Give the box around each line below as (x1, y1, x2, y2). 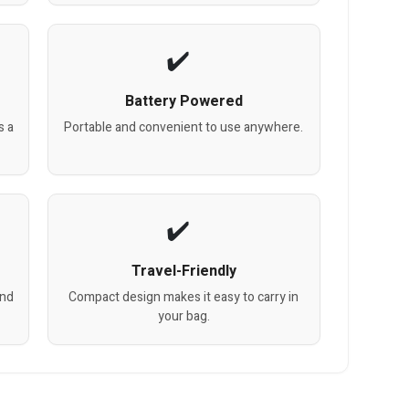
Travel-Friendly (131, 260, 236, 283)
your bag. (157, 307, 210, 327)
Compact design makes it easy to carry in (68, 288, 299, 308)
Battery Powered (124, 90, 243, 113)
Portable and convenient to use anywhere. (64, 118, 304, 138)
